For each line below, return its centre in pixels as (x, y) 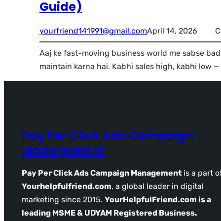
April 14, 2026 (172, 31)
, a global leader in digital (158, 186)
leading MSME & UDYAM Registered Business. (110, 213)
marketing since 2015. (63, 199)
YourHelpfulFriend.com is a (158, 199)
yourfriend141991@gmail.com (93, 31)
